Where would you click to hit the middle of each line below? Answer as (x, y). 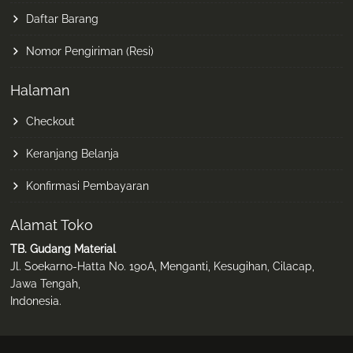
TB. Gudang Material (63, 249)
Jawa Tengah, (46, 284)
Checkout (51, 122)
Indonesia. (36, 301)
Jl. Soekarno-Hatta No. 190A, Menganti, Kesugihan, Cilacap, (163, 267)
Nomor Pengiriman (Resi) (90, 52)
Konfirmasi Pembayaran (88, 186)
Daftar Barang (63, 19)
